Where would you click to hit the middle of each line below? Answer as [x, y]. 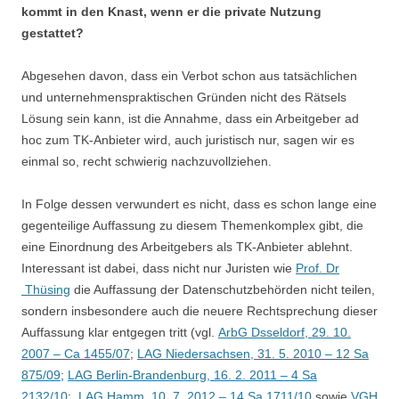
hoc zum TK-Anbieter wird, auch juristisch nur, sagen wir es [188, 140]
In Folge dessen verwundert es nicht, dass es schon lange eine [199, 204]
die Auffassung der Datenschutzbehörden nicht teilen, [223, 289]
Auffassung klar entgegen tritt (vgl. [120, 332]
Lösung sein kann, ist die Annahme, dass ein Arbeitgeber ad [190, 118]
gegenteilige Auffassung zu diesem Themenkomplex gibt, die [192, 225]
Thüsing [46, 289]
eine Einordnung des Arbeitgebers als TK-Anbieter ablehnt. [187, 247]
